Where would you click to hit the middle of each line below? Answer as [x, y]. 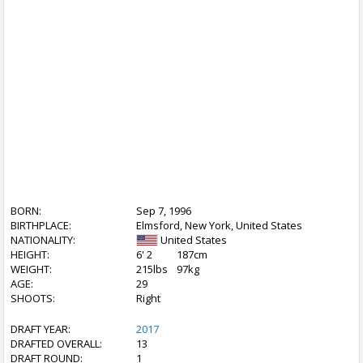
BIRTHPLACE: [41, 225]
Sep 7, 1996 [164, 211]
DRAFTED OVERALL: [56, 344]
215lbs [152, 269]
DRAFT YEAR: [41, 329]
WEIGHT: [31, 269]
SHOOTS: [33, 298]
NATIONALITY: [43, 240]
